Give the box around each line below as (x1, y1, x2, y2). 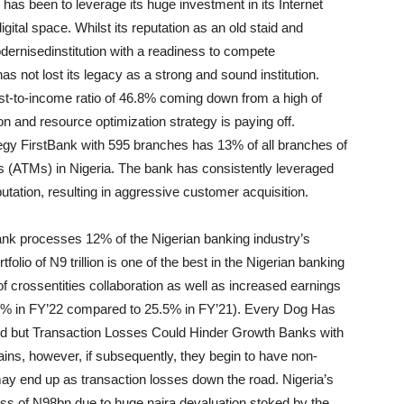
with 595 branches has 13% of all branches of (78, 137, 347, 152)
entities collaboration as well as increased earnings (44, 278, 341, 293)
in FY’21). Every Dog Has (185, 301, 335, 317)
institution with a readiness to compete (51, 43, 275, 59)
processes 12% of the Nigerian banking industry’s (16, 231, 310, 246)
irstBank (29, 137, 78, 152)
